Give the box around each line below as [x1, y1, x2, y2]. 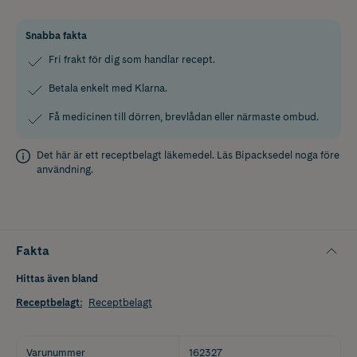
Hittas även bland [16, 272, 98, 284]
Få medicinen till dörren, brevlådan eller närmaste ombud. [49, 110, 319, 123]
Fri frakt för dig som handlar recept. [49, 53, 215, 65]
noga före [292, 148, 339, 161]
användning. [37, 163, 93, 175]
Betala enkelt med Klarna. [49, 81, 167, 94]
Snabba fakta [25, 29, 87, 41]
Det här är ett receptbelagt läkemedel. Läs [37, 148, 235, 161]
